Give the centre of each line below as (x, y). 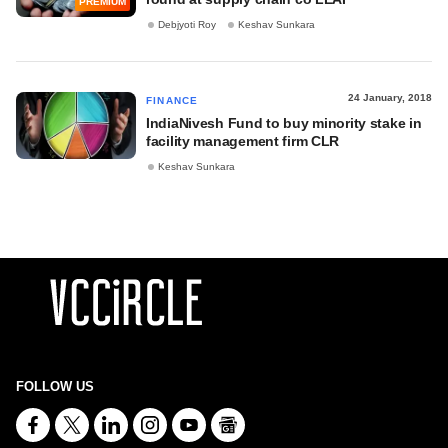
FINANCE (172, 100)
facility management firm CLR (243, 141)
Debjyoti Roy (187, 25)
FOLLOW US (55, 386)
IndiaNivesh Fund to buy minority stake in (284, 123)
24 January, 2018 (390, 97)
